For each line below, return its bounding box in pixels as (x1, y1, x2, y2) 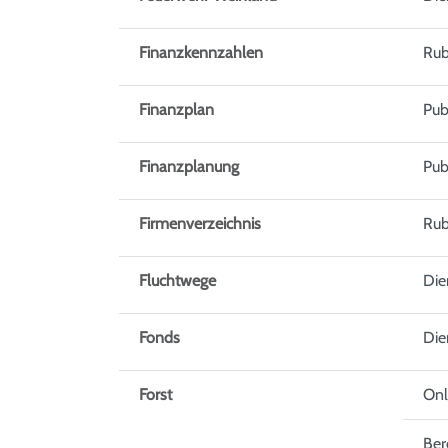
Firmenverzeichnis (139, 214, 261, 234)
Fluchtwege (139, 271, 216, 291)
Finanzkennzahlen (139, 43, 263, 63)
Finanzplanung (139, 157, 239, 177)
